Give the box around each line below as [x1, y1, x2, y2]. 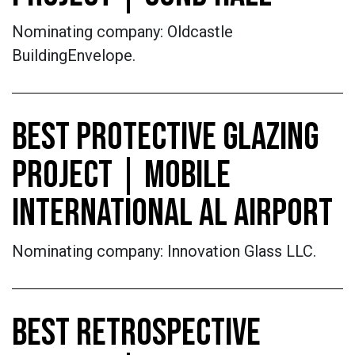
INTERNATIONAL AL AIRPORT [12, 191, 333, 236]
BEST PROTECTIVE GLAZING [12, 115, 319, 160]
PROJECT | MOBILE [12, 153, 231, 198]
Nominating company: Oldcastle [12, 22, 233, 41]
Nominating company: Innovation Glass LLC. [12, 242, 316, 261]
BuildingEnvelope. [12, 46, 136, 65]
